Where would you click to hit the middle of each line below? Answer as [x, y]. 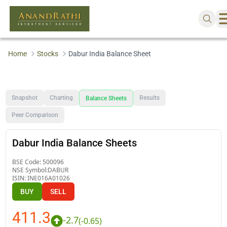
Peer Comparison [35, 115]
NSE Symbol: [30, 170]
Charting [62, 98]
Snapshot [25, 98]
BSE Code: [28, 162]
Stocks [47, 54]
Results [150, 98]
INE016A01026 [49, 178]
